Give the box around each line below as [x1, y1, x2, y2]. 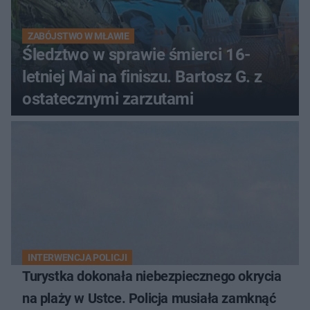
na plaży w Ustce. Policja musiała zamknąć [22, 289, 276, 307]
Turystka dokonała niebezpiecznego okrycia [22, 267, 282, 284]
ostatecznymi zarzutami [22, 89, 194, 109]
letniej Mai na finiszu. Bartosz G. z [22, 66, 262, 86]
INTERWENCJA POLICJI [28, 251, 127, 263]
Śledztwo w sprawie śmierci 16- [22, 44, 250, 64]
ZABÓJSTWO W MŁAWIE [28, 30, 129, 42]
